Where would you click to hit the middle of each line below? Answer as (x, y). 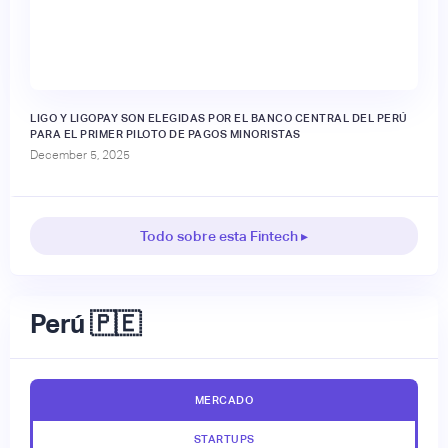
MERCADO (224, 400)
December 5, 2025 (80, 155)
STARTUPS (224, 439)
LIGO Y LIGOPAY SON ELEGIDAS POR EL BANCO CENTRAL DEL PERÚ (219, 118)
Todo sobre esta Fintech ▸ (224, 236)
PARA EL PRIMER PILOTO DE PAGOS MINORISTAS (165, 134)
